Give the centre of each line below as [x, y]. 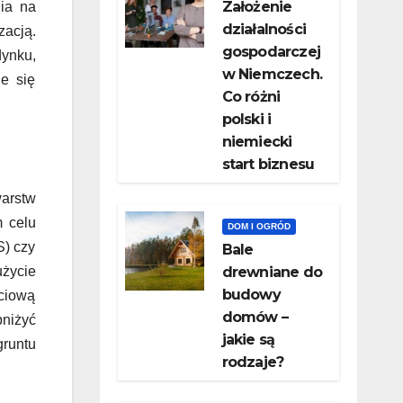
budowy [251, 295]
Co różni [251, 97]
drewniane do [272, 273]
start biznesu [268, 165]
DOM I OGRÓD [259, 227]
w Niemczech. [272, 75]
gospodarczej [271, 52]
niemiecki [257, 142]
